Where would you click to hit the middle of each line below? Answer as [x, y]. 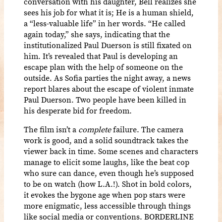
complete [95, 129]
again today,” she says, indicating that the [97, 34]
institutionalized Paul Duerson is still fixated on [108, 45]
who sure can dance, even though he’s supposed [109, 173]
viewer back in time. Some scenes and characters [111, 151]
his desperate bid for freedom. [78, 110]
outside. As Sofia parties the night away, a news [107, 78]
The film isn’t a [51, 129]
